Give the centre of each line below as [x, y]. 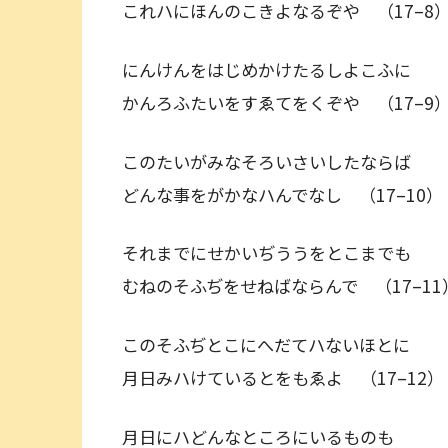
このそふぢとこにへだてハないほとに [274, 344]
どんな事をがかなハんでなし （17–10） [282, 194]
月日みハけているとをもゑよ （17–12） [283, 377]
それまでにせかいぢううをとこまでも [275, 253]
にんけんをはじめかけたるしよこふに [275, 69]
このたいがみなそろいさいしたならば [275, 161]
